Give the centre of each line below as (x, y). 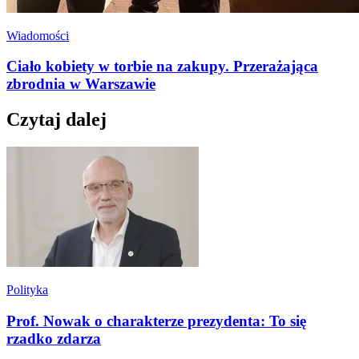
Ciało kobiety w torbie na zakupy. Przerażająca (162, 67)
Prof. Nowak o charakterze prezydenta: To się (156, 321)
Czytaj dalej (56, 120)
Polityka (27, 290)
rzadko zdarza (54, 338)
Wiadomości (38, 35)
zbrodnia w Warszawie (81, 84)
